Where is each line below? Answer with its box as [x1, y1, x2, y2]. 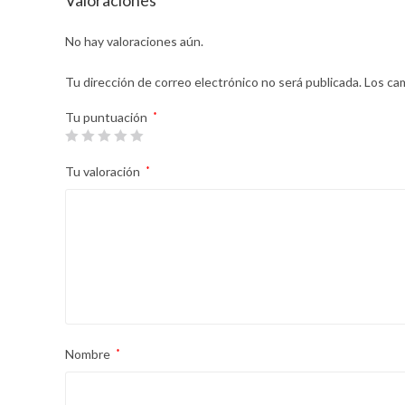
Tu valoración [65, 164, 143, 179]
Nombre [65, 346, 113, 362]
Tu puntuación [65, 109, 150, 125]
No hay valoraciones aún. [65, 33, 203, 49]
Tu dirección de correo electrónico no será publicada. [65, 74, 362, 89]
